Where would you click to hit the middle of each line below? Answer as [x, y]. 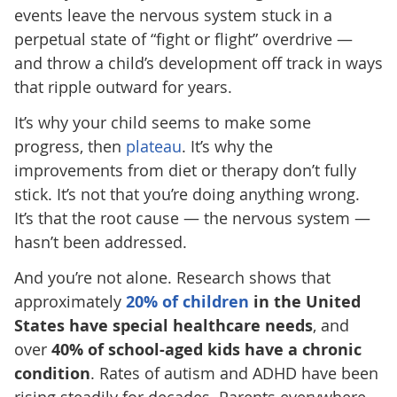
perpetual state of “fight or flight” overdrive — [183, 39]
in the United [304, 301]
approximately [70, 301]
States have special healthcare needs [163, 325]
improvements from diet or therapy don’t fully [185, 170]
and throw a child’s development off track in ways [198, 62]
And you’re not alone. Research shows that [172, 277]
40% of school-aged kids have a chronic [206, 349]
